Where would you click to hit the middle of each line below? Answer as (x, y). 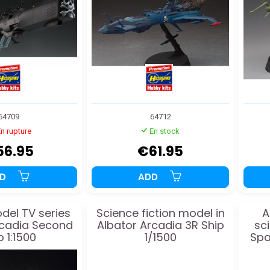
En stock (164, 131)
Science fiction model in (160, 213)
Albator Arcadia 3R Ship (160, 225)
